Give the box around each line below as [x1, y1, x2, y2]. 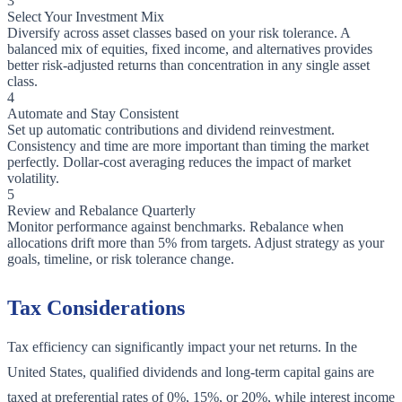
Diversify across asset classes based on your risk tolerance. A [7, 25, 350, 41]
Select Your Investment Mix [7, 9, 164, 25]
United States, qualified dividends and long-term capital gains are [7, 364, 374, 380]
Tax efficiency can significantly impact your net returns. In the [7, 339, 357, 355]
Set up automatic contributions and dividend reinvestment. [7, 122, 335, 138]
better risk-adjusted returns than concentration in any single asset [7, 57, 370, 74]
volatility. [7, 170, 59, 187]
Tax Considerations [7, 296, 185, 320]
